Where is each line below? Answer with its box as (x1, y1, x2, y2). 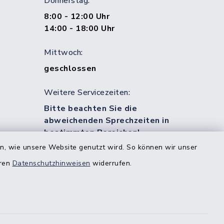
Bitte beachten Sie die (44, 103, 137, 114)
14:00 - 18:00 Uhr (44, 23, 115, 34)
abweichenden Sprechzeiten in (44, 115, 169, 126)
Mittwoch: (44, 47, 83, 58)
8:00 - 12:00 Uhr (44, 11, 109, 22)
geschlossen (44, 63, 96, 74)
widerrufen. (90, 158, 132, 168)
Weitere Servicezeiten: (44, 87, 130, 98)
